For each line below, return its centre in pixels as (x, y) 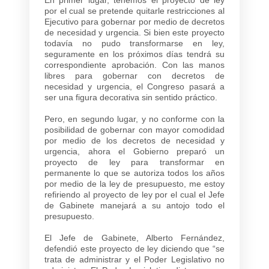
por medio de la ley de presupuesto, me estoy (134, 183)
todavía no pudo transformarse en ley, (134, 43)
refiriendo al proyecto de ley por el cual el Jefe (134, 194)
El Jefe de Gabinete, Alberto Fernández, (134, 237)
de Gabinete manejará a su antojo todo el (134, 205)
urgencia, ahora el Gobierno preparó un (134, 151)
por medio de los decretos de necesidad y (134, 140)
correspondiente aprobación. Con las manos (134, 65)
